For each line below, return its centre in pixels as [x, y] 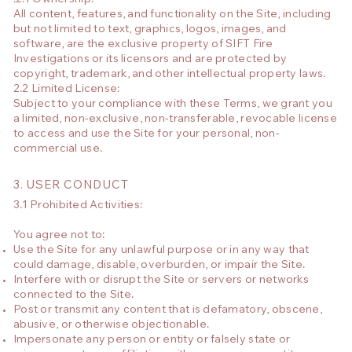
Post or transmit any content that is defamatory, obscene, [168, 310]
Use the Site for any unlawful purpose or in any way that [161, 250]
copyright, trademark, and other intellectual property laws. [169, 74]
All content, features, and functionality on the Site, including [172, 15]
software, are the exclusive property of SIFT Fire [143, 44]
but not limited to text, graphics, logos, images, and [150, 29]
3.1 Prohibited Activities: [79, 205]
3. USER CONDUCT [71, 184]
